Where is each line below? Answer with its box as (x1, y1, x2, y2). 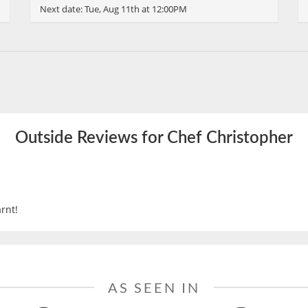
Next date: (40, 3, 85, 15)
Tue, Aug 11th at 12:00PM (85, 3, 187, 15)
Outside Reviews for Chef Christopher (15, 124, 293, 148)
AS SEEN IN (108, 279, 200, 296)
